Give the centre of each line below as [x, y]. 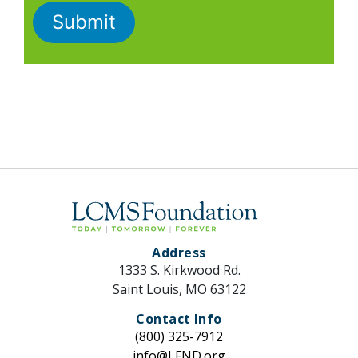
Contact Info [179, 318]
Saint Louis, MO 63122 [179, 289]
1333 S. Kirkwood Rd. [179, 270]
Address [179, 252]
